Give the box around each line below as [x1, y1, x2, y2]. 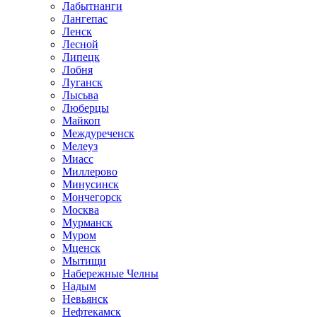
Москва [62, 204, 99, 216]
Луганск [62, 76, 103, 88]
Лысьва [62, 89, 98, 101]
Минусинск [62, 178, 119, 190]
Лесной [62, 38, 98, 50]
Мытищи [62, 255, 106, 267]
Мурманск [62, 217, 113, 229]
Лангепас [62, 13, 108, 25]
